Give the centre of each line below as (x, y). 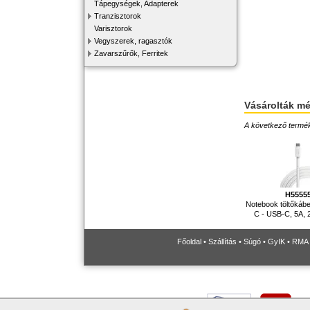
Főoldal (189, 242)
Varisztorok (113, 28)
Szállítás (222, 242)
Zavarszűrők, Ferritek (131, 53)
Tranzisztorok (118, 16)
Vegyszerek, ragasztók (133, 41)
